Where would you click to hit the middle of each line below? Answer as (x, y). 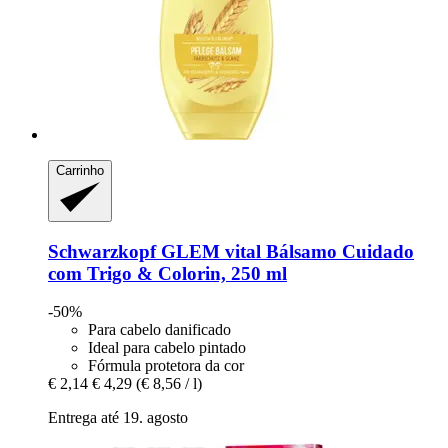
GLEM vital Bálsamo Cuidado (285, 251)
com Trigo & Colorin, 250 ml (167, 273)
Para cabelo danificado (159, 330)
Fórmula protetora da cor (166, 366)
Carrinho (80, 171)
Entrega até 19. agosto (118, 418)
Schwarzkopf (102, 251)
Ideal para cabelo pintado (167, 348)
